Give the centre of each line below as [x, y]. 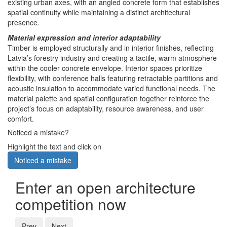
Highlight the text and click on [54, 147]
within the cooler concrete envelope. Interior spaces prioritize [105, 68]
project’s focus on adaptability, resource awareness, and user [106, 109]
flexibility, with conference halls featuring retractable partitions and [113, 78]
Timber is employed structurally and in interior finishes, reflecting [111, 48]
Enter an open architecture [105, 187]
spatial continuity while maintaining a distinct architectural [99, 12]
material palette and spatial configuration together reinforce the [108, 99]
